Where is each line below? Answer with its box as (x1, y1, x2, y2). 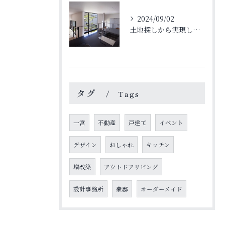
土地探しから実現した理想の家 (193, 25, 200, 35)
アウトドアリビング (104, 163, 158, 171)
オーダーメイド (141, 185, 182, 193)
